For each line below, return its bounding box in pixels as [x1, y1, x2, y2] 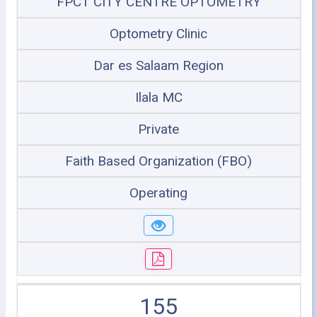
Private [138, 120, 179, 137]
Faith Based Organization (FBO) [65, 152, 252, 169]
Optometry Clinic [110, 25, 207, 42]
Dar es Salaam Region [93, 57, 224, 74]
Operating [129, 184, 188, 201]
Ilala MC [134, 88, 183, 105]
